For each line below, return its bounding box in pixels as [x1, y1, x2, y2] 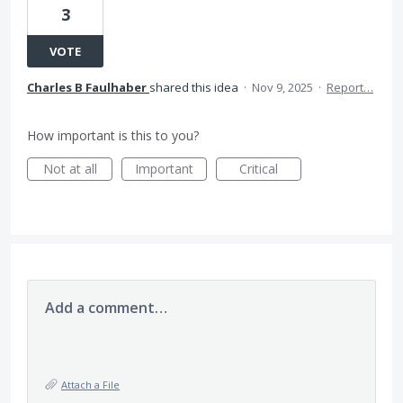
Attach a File [61, 378, 120, 391]
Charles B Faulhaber [27, 79, 147, 95]
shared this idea [149, 79, 241, 95]
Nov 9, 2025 [252, 79, 313, 95]
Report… [327, 79, 373, 95]
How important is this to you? [27, 127, 199, 144]
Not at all [42, 160, 97, 177]
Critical [239, 160, 278, 177]
